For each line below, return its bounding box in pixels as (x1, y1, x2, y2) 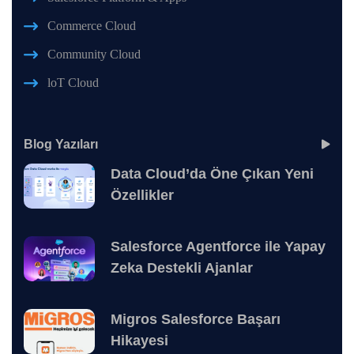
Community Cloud (47, 47, 141, 62)
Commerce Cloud (47, 19, 136, 33)
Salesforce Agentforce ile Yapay (111, 239, 326, 255)
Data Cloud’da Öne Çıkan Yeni (111, 166, 314, 183)
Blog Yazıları (24, 137, 98, 152)
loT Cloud (47, 76, 99, 90)
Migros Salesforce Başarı (111, 311, 281, 328)
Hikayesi (111, 333, 168, 349)
